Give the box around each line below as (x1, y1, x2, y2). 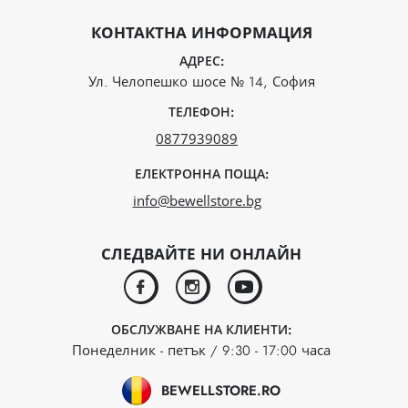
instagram (188, 280, 250, 298)
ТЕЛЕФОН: (168, 103, 234, 121)
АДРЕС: (178, 52, 224, 70)
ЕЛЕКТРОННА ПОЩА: (134, 165, 269, 183)
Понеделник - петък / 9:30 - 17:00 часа (72, 341, 331, 361)
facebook (136, 280, 193, 298)
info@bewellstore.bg (132, 191, 261, 209)
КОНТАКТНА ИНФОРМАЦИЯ (90, 22, 312, 44)
